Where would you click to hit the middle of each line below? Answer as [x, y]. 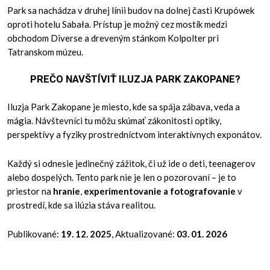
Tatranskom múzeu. [46, 52]
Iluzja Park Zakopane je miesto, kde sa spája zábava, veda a [124, 106]
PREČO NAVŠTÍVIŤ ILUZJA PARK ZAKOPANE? [135, 79]
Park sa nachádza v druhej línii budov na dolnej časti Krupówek [131, 10]
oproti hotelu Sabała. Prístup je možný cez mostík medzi [118, 24]
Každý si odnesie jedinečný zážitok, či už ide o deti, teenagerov [132, 163]
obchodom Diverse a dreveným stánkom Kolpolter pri [113, 38]
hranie [67, 191]
